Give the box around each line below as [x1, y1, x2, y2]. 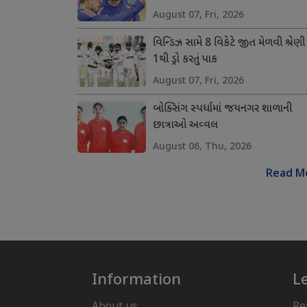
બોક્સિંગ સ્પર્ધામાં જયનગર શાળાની [152, 102, 292, 117]
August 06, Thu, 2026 [152, 139, 251, 153]
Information [91, 268, 181, 289]
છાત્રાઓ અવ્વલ [152, 119, 218, 134]
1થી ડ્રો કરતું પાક [152, 53, 217, 68]
